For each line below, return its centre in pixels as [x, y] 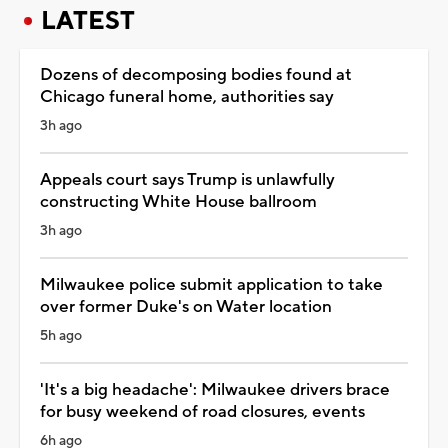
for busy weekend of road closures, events [202, 411]
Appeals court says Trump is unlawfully [187, 179]
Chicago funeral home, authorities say [187, 96]
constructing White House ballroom [178, 201]
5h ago [61, 335]
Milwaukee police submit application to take [211, 284]
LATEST [88, 20]
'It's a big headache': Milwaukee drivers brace [215, 389]
